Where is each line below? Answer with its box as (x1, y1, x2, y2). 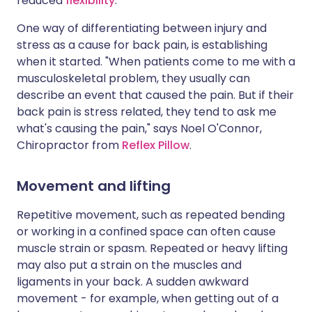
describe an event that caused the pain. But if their (17, 87, 294, 103)
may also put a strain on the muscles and (17, 257, 242, 273)
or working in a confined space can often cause (17, 224, 276, 240)
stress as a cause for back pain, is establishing (17, 37, 267, 53)
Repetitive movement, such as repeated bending (17, 207, 285, 223)
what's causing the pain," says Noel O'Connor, (17, 120, 262, 136)
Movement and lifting (17, 176, 171, 196)
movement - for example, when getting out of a (17, 290, 279, 306)
